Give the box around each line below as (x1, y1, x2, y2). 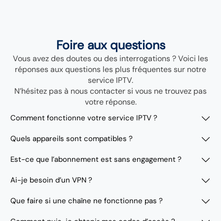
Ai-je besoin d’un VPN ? (10, 175, 93, 185)
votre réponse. (84, 97, 137, 108)
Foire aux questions (56, 37, 165, 54)
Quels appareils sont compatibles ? (10, 134, 133, 144)
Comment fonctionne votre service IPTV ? (10, 113, 158, 123)
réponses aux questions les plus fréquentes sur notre (15, 64, 206, 75)
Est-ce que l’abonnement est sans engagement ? (10, 154, 182, 165)
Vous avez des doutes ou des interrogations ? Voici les (13, 53, 208, 64)
